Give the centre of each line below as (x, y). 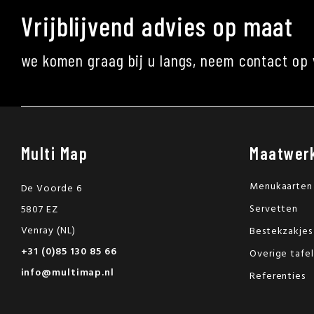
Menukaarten (281, 187)
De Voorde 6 (51, 189)
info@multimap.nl (67, 273)
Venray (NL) (48, 231)
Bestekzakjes (281, 232)
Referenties (278, 277)
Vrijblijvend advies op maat (157, 26)
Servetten (274, 209)
